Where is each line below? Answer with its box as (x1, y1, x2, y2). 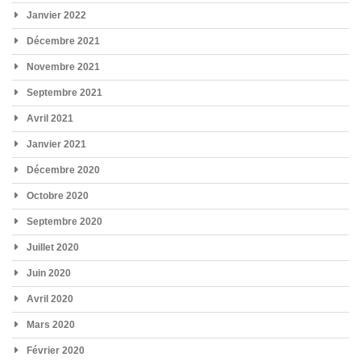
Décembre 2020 (27, 164, 100, 176)
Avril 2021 (27, 113, 73, 125)
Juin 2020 (27, 268, 71, 280)
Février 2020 (27, 345, 85, 357)
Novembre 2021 (27, 61, 100, 73)
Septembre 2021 (27, 87, 102, 99)
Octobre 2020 (27, 190, 89, 202)
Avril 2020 (27, 293, 73, 305)
